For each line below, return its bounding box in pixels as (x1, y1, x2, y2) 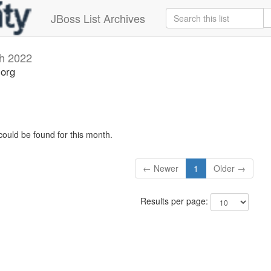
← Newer (143, 162, 179, 175)
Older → (214, 162, 246, 175)
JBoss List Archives (51, 10, 145, 26)
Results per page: (140, 195, 211, 207)
